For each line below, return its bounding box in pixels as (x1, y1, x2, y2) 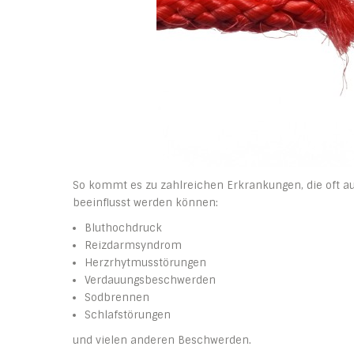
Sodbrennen (85, 291, 149, 304)
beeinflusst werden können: (73, 196, 218, 209)
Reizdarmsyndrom (85, 239, 182, 252)
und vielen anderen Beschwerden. (73, 333, 251, 347)
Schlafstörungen (85, 308, 171, 322)
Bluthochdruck (85, 221, 162, 235)
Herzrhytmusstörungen (85, 256, 206, 269)
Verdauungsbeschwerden (85, 273, 216, 287)
